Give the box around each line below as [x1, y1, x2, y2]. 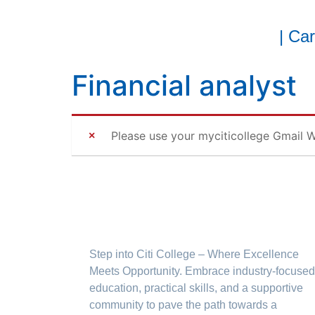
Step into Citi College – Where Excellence [89, 248, 299, 260]
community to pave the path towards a [89, 299, 277, 311]
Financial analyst [72, 68, 297, 103]
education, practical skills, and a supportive [89, 282, 303, 294]
